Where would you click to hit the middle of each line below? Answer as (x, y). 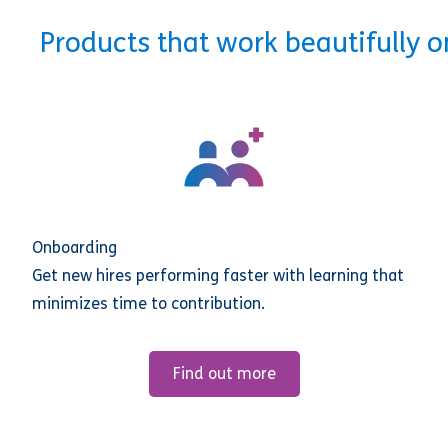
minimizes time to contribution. (148, 304)
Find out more (224, 374)
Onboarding (74, 248)
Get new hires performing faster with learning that (218, 276)
